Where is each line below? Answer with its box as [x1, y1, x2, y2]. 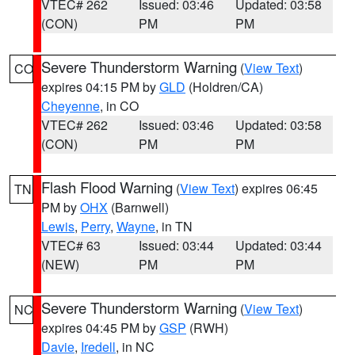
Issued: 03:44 [138, 236, 214, 254]
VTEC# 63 [41, 236, 101, 254]
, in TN [155, 217, 193, 235]
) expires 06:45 [235, 179, 318, 197]
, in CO [100, 97, 139, 115]
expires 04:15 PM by [41, 78, 159, 96]
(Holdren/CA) [185, 78, 263, 96]
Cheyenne [41, 97, 100, 115]
